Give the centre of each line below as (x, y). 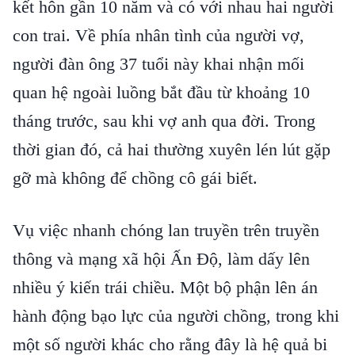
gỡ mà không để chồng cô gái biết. (135, 178)
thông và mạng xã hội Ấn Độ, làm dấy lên (161, 259)
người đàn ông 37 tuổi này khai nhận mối (158, 64)
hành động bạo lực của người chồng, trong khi (176, 316)
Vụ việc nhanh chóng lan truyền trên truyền (166, 230)
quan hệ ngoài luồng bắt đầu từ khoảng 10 (161, 92)
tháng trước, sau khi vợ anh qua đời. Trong (164, 121)
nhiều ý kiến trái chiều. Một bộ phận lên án (165, 287)
